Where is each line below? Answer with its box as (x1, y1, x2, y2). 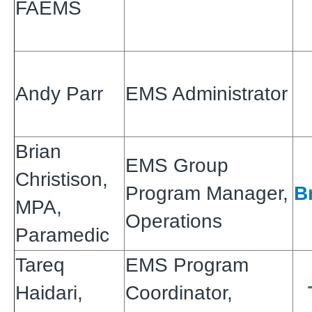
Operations (125, 210, 222, 232)
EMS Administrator (125, 82, 288, 104)
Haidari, (15, 281, 83, 304)
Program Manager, (125, 182, 288, 204)
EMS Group (125, 154, 228, 176)
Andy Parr (15, 82, 103, 104)
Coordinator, (125, 281, 233, 304)
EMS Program (125, 253, 249, 276)
